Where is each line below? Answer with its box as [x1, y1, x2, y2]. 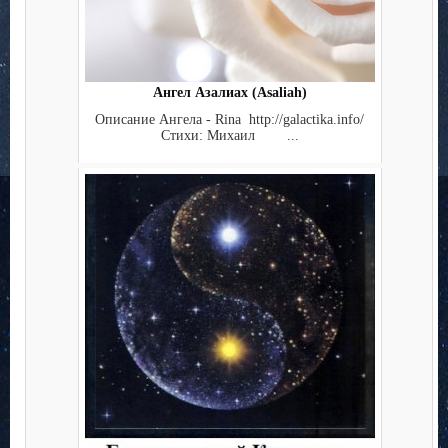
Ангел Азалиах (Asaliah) [152, 85, 307, 101]
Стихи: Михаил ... [160, 127, 299, 143]
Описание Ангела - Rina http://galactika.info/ [95, 111, 364, 127]
